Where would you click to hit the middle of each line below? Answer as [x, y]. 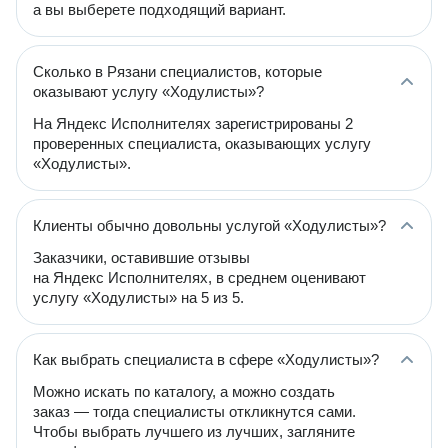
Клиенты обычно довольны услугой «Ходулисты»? [209, 225]
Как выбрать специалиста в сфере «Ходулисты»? [206, 359]
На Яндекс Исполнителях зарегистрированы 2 [193, 123]
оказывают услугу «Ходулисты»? [148, 91]
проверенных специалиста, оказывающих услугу [202, 143]
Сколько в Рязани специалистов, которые [177, 71]
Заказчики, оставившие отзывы [141, 257]
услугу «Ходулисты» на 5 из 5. [138, 297]
